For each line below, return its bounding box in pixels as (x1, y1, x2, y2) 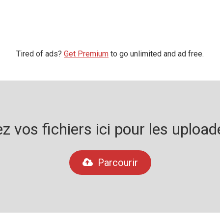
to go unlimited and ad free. (109, 49, 204, 58)
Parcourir (97, 157, 138, 168)
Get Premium (64, 49, 109, 58)
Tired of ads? (16, 49, 64, 58)
